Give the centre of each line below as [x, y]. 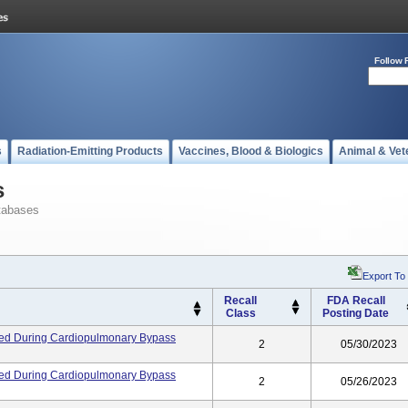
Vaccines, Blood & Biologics [251, 151]
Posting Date [356, 313]
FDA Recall [356, 301]
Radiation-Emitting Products [90, 151]
